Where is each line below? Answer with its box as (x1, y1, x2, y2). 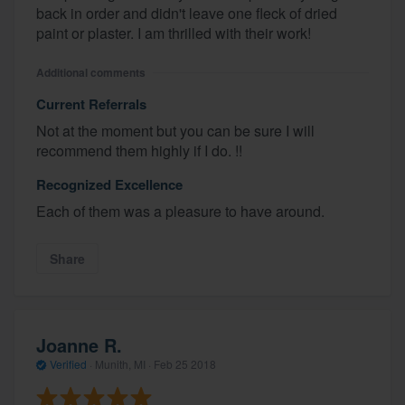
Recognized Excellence (36, 174, 183, 194)
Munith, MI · (92, 356, 154, 372)
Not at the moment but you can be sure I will (36, 119, 315, 141)
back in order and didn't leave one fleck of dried (36, 2, 337, 24)
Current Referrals (36, 93, 146, 114)
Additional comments (36, 63, 146, 80)
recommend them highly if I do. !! (36, 139, 242, 161)
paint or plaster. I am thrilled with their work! (36, 22, 311, 43)
